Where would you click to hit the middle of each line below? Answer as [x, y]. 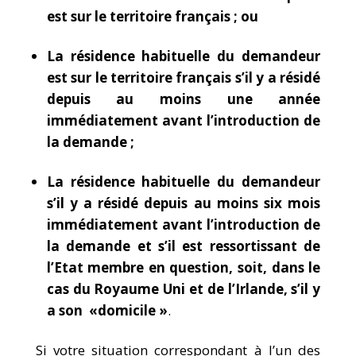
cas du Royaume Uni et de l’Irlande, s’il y [184, 289]
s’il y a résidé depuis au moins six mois [184, 203]
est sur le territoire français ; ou [152, 16]
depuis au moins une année [184, 99]
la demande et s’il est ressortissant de [184, 246]
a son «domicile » [107, 310]
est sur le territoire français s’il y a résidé [184, 77]
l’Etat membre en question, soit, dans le [184, 267]
